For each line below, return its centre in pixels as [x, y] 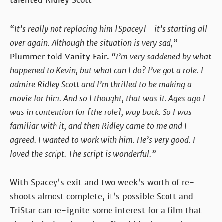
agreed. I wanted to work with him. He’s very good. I [103, 140]
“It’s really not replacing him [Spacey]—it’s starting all [109, 29]
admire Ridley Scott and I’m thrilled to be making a [101, 84]
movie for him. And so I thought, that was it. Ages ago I [108, 98]
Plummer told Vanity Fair [58, 56]
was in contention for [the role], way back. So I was [101, 112]
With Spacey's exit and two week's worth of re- [102, 182]
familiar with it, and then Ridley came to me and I [98, 126]
